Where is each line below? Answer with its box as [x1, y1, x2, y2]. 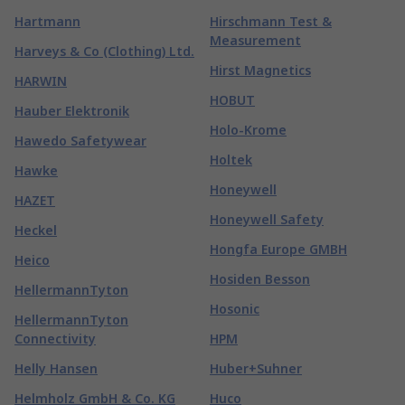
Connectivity [14, 330, 96, 347]
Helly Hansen [14, 360, 98, 377]
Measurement [210, 32, 301, 49]
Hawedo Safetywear [14, 132, 146, 149]
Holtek [210, 151, 252, 168]
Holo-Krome [210, 121, 287, 138]
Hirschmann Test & [210, 13, 332, 30]
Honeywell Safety [210, 211, 324, 228]
